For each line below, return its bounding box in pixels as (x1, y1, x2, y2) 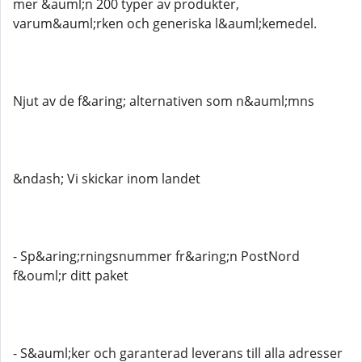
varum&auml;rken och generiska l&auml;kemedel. (13, 15, 317, 32)
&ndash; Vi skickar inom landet (13, 170, 200, 187)
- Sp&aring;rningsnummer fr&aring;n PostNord (13, 247, 300, 265)
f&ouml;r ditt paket (13, 267, 128, 284)
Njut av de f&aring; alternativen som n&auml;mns (13, 92, 314, 110)
